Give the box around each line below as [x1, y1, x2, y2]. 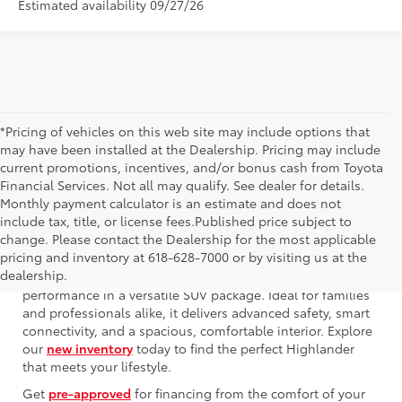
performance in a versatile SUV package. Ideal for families [22, 284, 370, 303]
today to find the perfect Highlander [133, 338, 354, 357]
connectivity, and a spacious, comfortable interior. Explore [22, 320, 372, 339]
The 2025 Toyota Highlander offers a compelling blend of [22, 249, 366, 267]
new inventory [47, 338, 133, 357]
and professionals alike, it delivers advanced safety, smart [22, 302, 370, 321]
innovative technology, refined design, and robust [22, 267, 324, 285]
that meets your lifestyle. [22, 356, 171, 375]
